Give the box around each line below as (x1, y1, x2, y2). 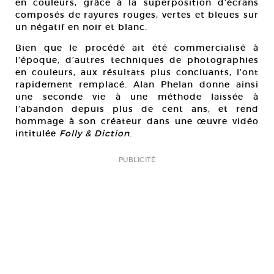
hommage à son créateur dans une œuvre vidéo (15, 116, 259, 127)
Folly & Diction (59, 128, 130, 139)
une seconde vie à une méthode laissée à (15, 91, 259, 103)
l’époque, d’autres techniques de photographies (15, 54, 259, 66)
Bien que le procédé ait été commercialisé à (15, 42, 259, 54)
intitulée (15, 128, 59, 139)
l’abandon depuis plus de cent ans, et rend (15, 103, 259, 115)
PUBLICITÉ (119, 155, 155, 165)
